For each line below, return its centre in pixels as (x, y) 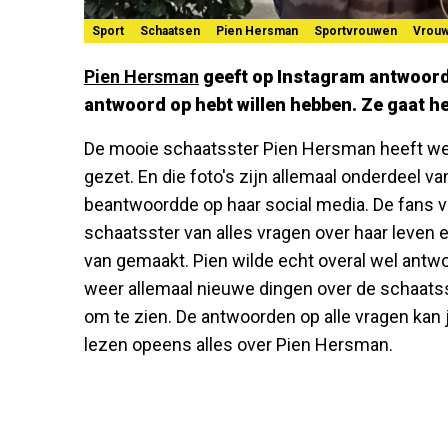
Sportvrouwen (355, 30)
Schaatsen (170, 30)
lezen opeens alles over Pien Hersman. (238, 344)
